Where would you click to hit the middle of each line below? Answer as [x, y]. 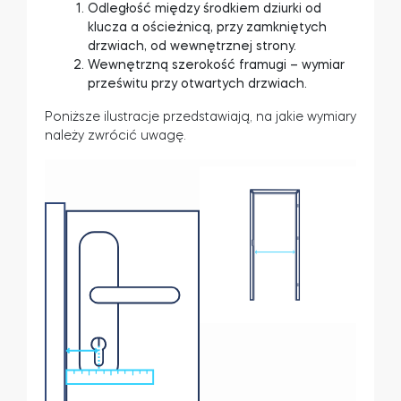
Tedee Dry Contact [127, 74]
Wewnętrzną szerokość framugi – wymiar [216, 64]
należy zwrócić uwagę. [115, 135]
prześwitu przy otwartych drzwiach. [197, 83]
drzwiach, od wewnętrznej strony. [192, 46]
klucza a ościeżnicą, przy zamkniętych [207, 27]
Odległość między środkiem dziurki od [205, 8]
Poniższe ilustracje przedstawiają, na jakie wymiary [200, 116]
